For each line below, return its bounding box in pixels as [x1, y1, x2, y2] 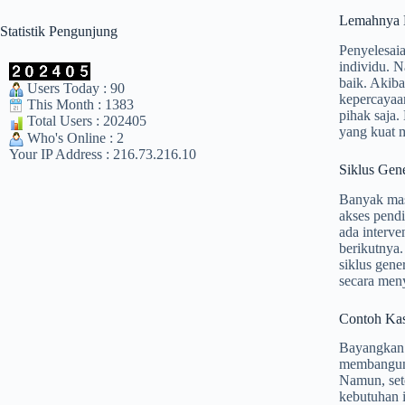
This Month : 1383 [24, 97, 134, 113]
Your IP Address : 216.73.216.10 [9, 146, 196, 163]
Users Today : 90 [24, 80, 125, 96]
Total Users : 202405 [24, 113, 146, 129]
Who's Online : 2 [24, 129, 124, 146]
